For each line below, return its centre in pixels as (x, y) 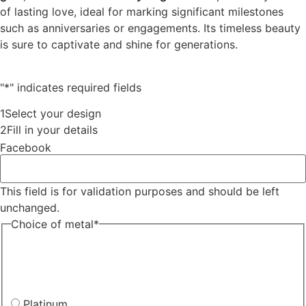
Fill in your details (52, 130)
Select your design (53, 114)
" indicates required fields (75, 87)
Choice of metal (52, 224)
